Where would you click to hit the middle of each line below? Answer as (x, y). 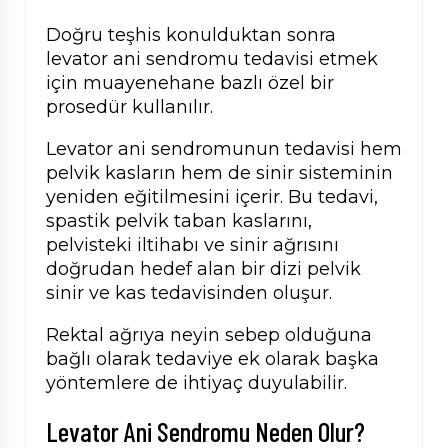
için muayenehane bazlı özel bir (190, 83)
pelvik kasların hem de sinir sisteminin (219, 173)
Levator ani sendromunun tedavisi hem (224, 149)
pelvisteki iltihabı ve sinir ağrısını (192, 245)
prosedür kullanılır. (129, 107)
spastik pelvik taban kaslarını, (179, 221)
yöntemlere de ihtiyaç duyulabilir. (196, 383)
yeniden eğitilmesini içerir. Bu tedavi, (212, 197)
